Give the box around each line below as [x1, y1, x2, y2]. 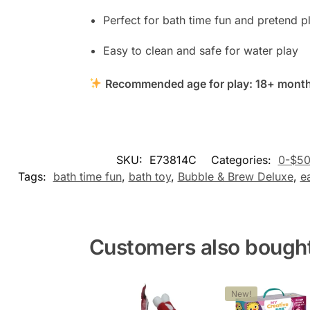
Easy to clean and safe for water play [102, 43, 298, 57]
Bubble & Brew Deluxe [177, 169, 293, 183]
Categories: [210, 152, 275, 167]
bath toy [128, 169, 171, 183]
